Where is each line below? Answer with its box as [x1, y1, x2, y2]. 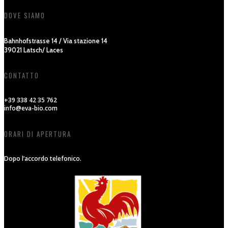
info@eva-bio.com [4, 104, 58, 113]
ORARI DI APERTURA [4, 128, 71, 139]
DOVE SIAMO [4, 10, 45, 20]
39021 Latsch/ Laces [4, 45, 63, 54]
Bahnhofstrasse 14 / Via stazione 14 [4, 36, 107, 45]
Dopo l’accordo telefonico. [4, 154, 81, 163]
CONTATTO [4, 70, 39, 81]
